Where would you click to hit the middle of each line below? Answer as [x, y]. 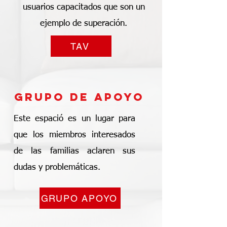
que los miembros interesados [74, 135]
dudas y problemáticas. [57, 167]
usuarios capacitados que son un [84, 7]
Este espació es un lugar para [74, 119]
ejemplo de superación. [84, 24]
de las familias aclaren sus [74, 151]
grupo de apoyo [79, 97]
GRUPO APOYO [79, 198]
